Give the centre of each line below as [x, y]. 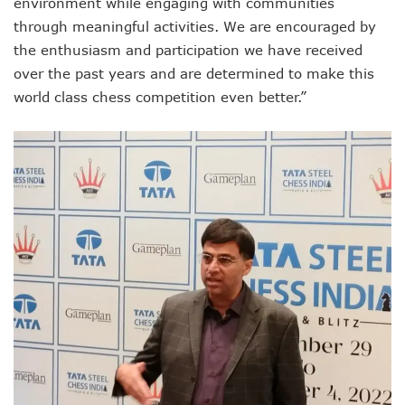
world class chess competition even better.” [160, 96]
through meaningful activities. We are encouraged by [195, 26]
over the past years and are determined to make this [194, 73]
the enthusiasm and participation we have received [188, 49]
